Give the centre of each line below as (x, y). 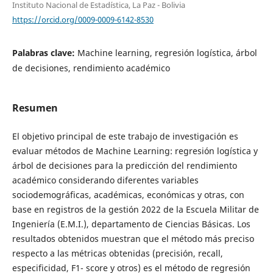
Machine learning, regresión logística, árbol (167, 52)
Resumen (35, 108)
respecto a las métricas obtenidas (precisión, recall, (117, 253)
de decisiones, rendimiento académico (91, 68)
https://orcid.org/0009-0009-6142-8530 (83, 19)
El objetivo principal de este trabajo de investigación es (125, 136)
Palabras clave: (44, 52)
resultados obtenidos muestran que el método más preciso (133, 239)
